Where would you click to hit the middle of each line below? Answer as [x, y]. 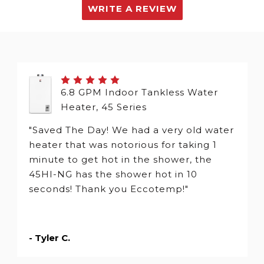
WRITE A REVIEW [132, 8]
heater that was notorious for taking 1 [123, 145]
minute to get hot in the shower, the [120, 160]
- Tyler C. [49, 238]
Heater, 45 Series [104, 107]
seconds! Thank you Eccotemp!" [108, 189]
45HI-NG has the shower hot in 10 [113, 174]
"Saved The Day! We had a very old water [131, 130]
